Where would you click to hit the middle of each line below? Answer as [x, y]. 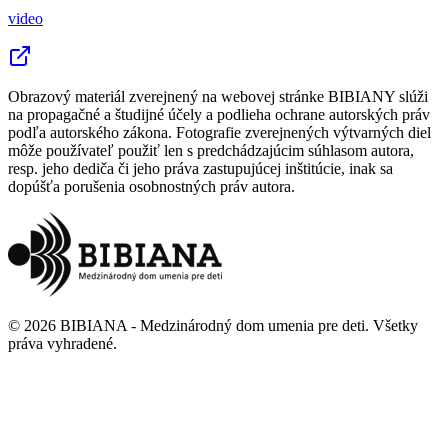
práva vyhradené [60, 343]
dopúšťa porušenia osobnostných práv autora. [151, 186]
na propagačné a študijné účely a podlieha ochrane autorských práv [219, 114]
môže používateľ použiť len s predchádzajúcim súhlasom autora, [211, 150]
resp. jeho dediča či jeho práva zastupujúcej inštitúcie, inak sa [200, 168]
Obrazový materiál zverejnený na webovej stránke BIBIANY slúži [218, 96]
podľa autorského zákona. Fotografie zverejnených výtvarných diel [219, 132]
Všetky [395, 325]
